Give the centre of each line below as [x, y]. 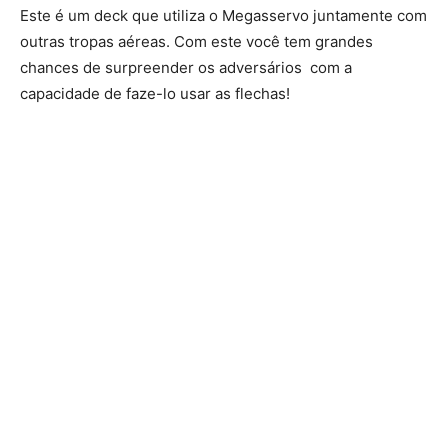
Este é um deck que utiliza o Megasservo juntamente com [223, 15]
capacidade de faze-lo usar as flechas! [155, 93]
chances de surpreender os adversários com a [186, 67]
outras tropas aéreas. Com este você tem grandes [196, 41]
